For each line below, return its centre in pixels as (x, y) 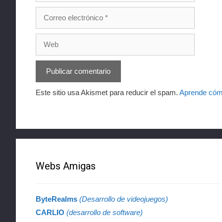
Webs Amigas (66, 166)
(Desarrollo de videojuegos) (124, 199)
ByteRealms (57, 199)
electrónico (53, 22)
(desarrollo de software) (105, 213)
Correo (46, 11)
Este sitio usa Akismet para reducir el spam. (108, 92)
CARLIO (50, 213)
